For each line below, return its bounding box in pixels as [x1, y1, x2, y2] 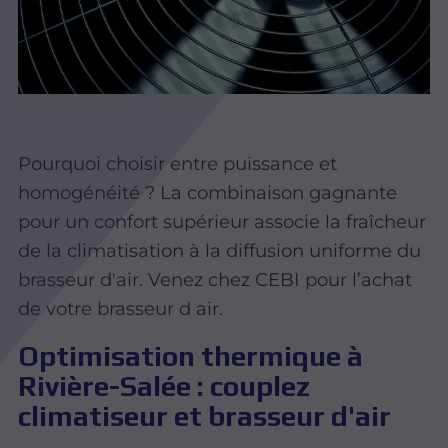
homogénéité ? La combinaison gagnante [18, 180, 398, 204]
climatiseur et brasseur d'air [18, 400, 392, 433]
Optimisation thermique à [18, 340, 364, 373]
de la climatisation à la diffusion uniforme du [18, 238, 422, 262]
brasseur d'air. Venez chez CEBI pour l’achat [18, 267, 413, 291]
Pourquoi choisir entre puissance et [18, 151, 338, 175]
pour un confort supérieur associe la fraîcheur [18, 209, 427, 233]
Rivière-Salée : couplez [18, 370, 311, 403]
